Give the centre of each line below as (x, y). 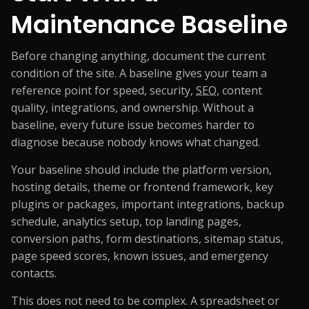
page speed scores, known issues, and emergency (140, 256)
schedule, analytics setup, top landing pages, (126, 221)
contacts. (34, 273)
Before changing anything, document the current (138, 56)
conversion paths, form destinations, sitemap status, (147, 239)
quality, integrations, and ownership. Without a (132, 108)
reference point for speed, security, (103, 90)
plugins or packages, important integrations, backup (148, 204)
